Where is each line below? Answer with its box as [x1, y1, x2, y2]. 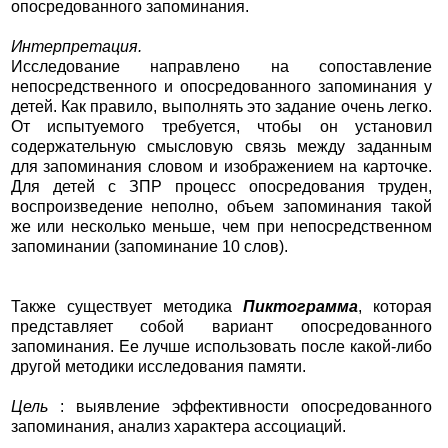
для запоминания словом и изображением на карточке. [10, 158, 433, 176]
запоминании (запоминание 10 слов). [10, 238, 288, 256]
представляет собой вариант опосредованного [10, 318, 433, 336]
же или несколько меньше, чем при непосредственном [10, 218, 433, 236]
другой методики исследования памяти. [10, 358, 306, 376]
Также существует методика [10, 298, 243, 316]
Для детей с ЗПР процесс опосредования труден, [10, 178, 433, 196]
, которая [357, 298, 433, 316]
